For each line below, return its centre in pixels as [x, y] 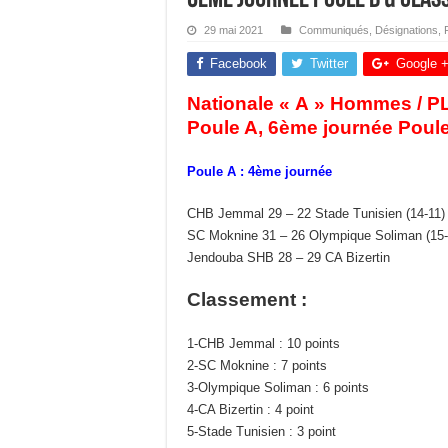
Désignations [406, 29]
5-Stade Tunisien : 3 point [261, 431]
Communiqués [334, 29]
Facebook [238, 63]
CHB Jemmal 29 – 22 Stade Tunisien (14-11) [316, 213]
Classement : [249, 299]
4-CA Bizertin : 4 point [250, 409]
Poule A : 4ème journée [261, 171]
